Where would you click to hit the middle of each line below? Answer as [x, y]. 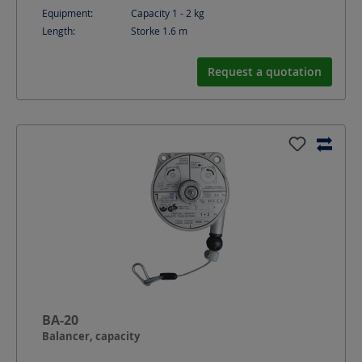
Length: [59, 31]
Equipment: [67, 13]
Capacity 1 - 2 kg [168, 13]
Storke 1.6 [155, 31]
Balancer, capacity [91, 336]
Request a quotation [265, 72]
